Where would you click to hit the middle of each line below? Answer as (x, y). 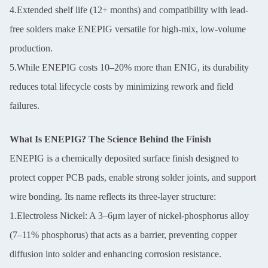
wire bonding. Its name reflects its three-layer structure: (113, 197)
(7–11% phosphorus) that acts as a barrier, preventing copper (123, 235)
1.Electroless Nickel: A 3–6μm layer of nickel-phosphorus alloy (129, 216)
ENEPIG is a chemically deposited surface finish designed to (124, 158)
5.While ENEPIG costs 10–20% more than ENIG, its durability (129, 67)
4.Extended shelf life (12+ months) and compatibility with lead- (129, 10)
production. (31, 48)
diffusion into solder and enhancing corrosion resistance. (115, 254)
